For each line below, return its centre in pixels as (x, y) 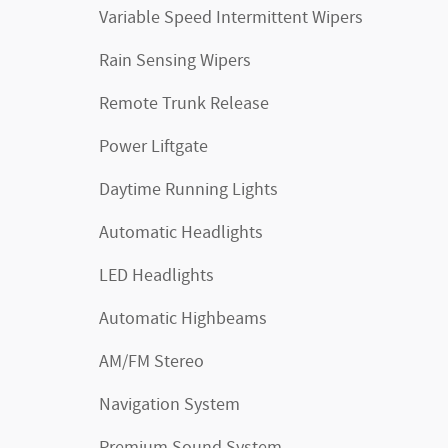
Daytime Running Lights (188, 190)
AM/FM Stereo (151, 362)
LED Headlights (156, 276)
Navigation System (169, 405)
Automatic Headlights (181, 233)
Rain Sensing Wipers (175, 61)
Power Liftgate (153, 147)
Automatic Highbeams (183, 319)
